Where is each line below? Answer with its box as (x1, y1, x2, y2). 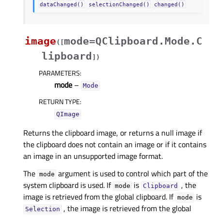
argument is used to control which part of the (56, 168, 208, 180)
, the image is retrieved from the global (62, 202, 192, 215)
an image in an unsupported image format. (23, 150, 163, 162)
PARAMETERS (39, 68, 80, 78)
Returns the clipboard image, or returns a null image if (23, 127, 202, 139)
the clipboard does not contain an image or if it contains (23, 139, 206, 151)
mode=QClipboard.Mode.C (64, 35, 202, 47)
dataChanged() (40, 1, 84, 8)
